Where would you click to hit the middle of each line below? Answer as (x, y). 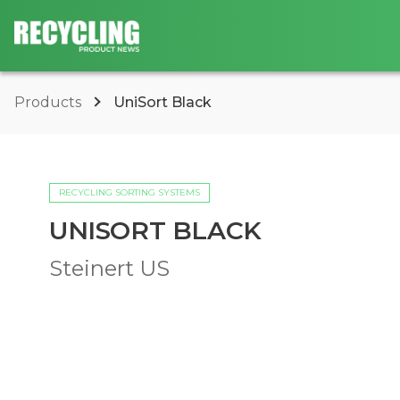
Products (50, 102)
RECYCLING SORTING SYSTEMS (129, 192)
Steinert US (109, 268)
